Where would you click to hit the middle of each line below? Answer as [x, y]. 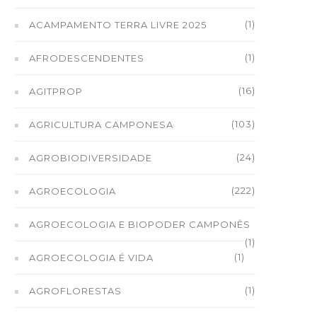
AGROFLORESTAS [75, 291]
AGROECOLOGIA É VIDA [91, 258]
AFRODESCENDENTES [87, 58]
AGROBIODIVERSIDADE [91, 158]
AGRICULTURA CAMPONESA [101, 125]
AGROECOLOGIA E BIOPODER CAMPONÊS [140, 224]
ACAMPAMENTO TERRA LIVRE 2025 [118, 25]
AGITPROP [56, 91]
